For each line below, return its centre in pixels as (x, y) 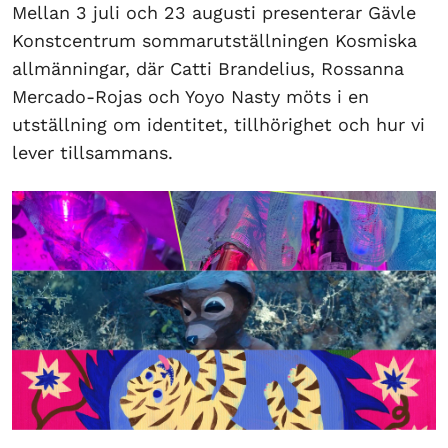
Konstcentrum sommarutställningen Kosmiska (214, 40)
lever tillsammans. (92, 152)
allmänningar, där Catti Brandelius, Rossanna (208, 68)
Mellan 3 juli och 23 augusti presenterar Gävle (214, 12)
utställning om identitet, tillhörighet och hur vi (218, 124)
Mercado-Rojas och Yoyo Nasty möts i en (190, 96)
